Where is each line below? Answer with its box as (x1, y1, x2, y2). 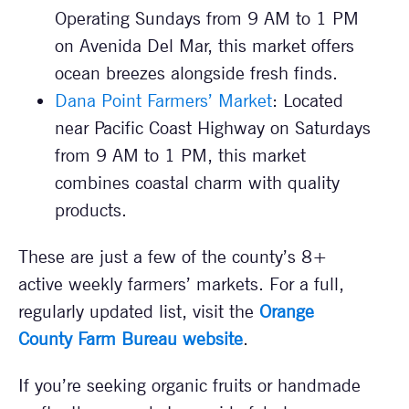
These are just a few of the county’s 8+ (18, 246, 328, 268)
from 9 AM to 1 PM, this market (55, 144, 306, 167)
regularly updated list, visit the (18, 300, 259, 323)
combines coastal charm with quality (55, 172, 340, 194)
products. (55, 199, 127, 222)
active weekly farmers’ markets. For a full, (18, 273, 344, 296)
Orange (259, 300, 314, 323)
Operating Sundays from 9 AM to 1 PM (55, 7, 359, 30)
